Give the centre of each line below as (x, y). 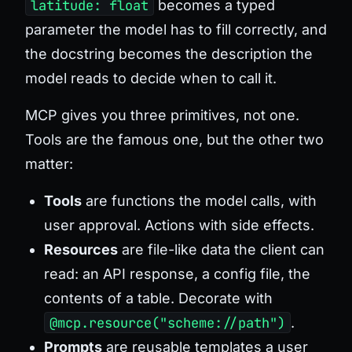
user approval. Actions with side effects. (179, 225)
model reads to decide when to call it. (151, 78)
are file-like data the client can (221, 249)
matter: (49, 163)
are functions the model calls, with (199, 200)
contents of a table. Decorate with (158, 298)
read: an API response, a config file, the (177, 273)
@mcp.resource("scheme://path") (167, 323)
